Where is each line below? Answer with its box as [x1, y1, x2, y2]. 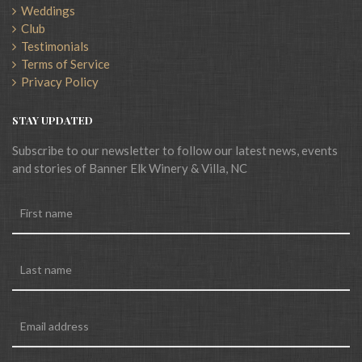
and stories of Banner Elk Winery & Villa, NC [12, 161, 247, 175]
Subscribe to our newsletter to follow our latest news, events [12, 143, 338, 158]
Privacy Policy [16, 74, 99, 89]
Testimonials [16, 39, 89, 53]
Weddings [16, 3, 75, 18]
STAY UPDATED [12, 113, 93, 127]
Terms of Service [16, 57, 110, 71]
